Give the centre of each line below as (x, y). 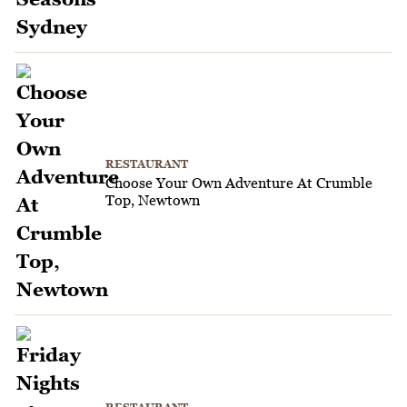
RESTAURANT (147, 164)
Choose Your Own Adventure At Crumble (239, 183)
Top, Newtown (153, 200)
